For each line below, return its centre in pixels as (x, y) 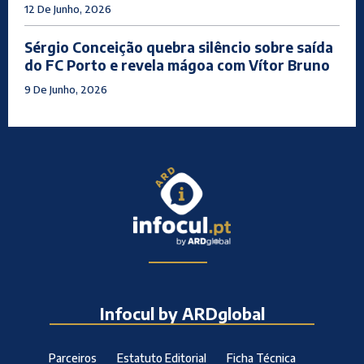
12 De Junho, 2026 (68, 9)
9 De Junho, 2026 (66, 90)
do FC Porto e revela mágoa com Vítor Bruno (177, 65)
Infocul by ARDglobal (182, 313)
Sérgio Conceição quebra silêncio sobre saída (179, 48)
